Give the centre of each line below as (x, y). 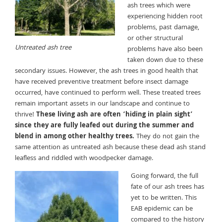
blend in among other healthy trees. (75, 137)
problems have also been (165, 49)
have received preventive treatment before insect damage (102, 82)
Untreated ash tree (43, 48)
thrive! (26, 115)
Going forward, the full (165, 176)
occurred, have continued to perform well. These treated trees (108, 93)
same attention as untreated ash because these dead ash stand (110, 147)
